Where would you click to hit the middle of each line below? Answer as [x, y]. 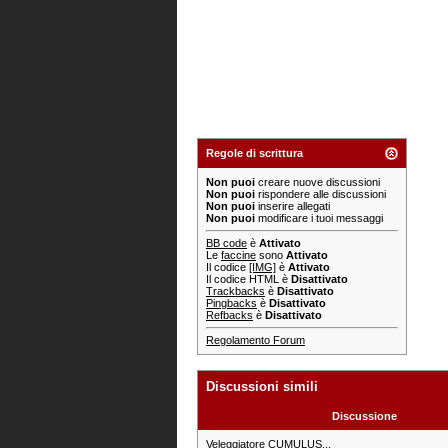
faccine [238, 255]
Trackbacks [235, 291]
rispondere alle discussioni [320, 194]
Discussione [364, 416]
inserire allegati [292, 206]
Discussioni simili [262, 386]
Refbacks [229, 315]
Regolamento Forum [255, 340]
